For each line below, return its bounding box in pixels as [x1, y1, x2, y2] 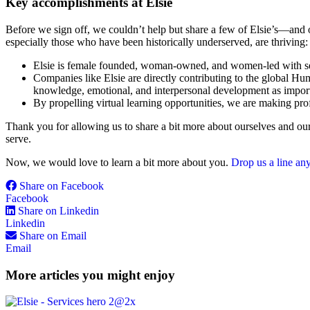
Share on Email [19, 229, 86, 241]
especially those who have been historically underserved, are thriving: [6, 35, 308, 48]
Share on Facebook [19, 179, 104, 192]
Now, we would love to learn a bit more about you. [6, 156, 231, 168]
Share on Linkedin [18, 204, 99, 217]
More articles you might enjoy [6, 267, 175, 282]
